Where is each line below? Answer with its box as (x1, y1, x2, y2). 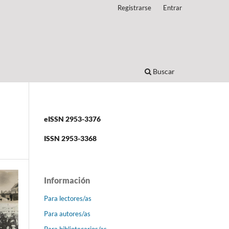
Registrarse (118, 3, 152, 12)
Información (44, 175, 90, 185)
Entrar (163, 3, 182, 12)
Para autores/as (44, 209, 90, 218)
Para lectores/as (44, 194, 91, 202)
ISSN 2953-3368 (44, 133, 97, 143)
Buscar (151, 66, 175, 76)
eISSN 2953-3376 (44, 114, 101, 123)
